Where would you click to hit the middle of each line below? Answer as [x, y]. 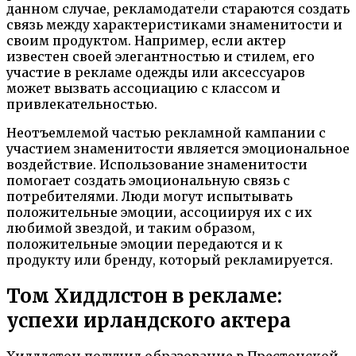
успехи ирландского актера [149, 320]
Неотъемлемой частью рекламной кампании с [166, 132]
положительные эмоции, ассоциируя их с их [159, 212]
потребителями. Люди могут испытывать [149, 196]
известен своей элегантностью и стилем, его [161, 56]
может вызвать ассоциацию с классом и [143, 88]
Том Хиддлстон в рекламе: [144, 296]
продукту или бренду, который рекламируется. [170, 259]
